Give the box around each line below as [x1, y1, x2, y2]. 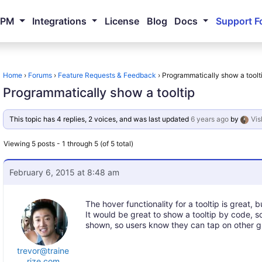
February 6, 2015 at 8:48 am [9, 167, 120, 177]
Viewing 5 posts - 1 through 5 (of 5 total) [4, 139, 134, 148]
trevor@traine [17, 246, 70, 256]
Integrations [32, 15, 87, 27]
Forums [28, 71, 53, 80]
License [104, 15, 139, 27]
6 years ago [190, 115, 229, 123]
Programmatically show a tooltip [3, 85, 195, 100]
